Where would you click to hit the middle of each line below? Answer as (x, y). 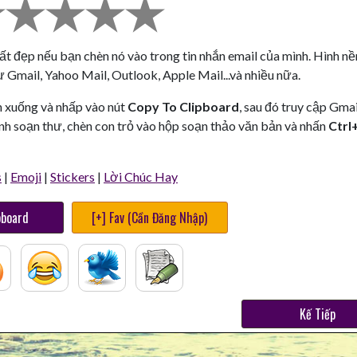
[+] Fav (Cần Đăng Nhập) (150, 218)
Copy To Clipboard (183, 106)
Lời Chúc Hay (141, 177)
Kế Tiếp (317, 314)
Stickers (73, 177)
